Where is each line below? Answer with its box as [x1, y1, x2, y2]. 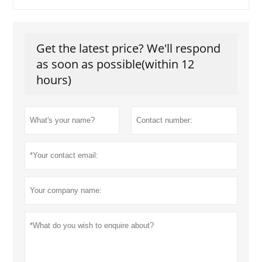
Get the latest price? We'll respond [36, 40, 221, 57]
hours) [36, 72, 72, 88]
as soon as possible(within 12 [36, 56, 195, 73]
